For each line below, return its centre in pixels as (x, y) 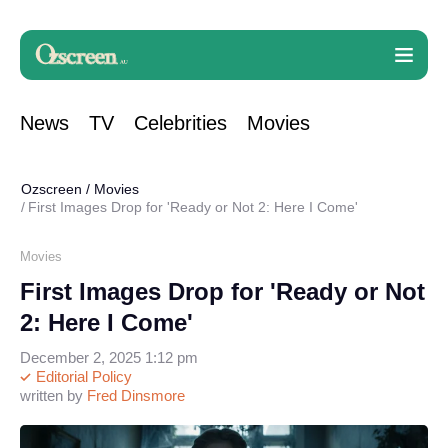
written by (53, 395)
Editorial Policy (82, 376)
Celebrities (180, 123)
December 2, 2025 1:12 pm (109, 357)
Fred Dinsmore (136, 395)
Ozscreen (51, 189)
